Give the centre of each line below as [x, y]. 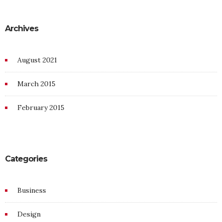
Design [29, 214]
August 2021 [37, 60]
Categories [26, 159]
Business [32, 191]
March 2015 [36, 84]
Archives [22, 29]
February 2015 [41, 108]
